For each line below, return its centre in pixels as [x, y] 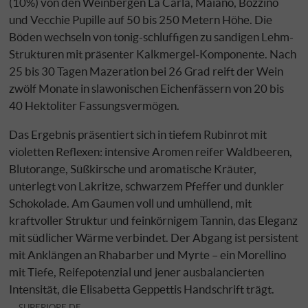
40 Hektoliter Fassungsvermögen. [95, 105]
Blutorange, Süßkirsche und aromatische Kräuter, [133, 168]
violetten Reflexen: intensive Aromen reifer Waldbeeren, [151, 151]
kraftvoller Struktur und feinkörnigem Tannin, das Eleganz [154, 220]
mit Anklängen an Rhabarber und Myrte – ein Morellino [148, 254]
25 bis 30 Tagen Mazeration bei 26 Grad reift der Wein [146, 71]
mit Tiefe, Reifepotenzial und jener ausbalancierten [137, 272]
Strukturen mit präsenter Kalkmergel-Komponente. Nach [153, 54]
